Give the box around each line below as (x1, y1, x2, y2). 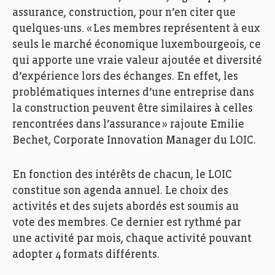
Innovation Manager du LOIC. (104, 135, 258, 146)
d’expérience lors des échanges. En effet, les (12, 71, 238, 82)
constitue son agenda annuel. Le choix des (12, 185, 228, 196)
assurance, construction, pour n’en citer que (12, 7, 236, 18)
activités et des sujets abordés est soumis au (12, 201, 239, 212)
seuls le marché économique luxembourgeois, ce (12, 39, 261, 50)
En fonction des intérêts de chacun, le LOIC (12, 169, 232, 180)
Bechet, (12, 135, 53, 146)
